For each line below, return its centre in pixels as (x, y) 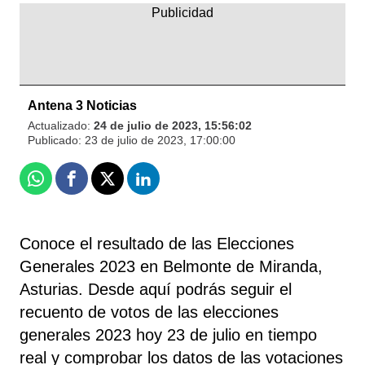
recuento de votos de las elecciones (149, 312)
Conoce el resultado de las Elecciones (157, 243)
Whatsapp (68, 185)
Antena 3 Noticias (82, 105)
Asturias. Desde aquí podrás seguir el (156, 289)
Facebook (102, 185)
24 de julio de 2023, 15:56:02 (173, 125)
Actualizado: (61, 125)
